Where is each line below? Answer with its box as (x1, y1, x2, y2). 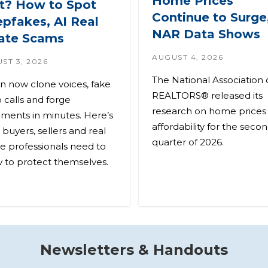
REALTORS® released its (152, 90, 263, 102)
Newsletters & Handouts (40, 240, 228, 258)
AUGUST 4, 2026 (152, 53, 223, 62)
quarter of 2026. (152, 136, 224, 148)
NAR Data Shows (152, 27, 260, 42)
